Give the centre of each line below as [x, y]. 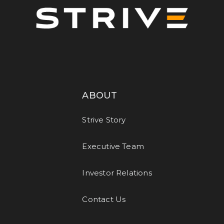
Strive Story [104, 120]
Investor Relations [117, 173]
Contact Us [104, 199]
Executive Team [113, 146]
